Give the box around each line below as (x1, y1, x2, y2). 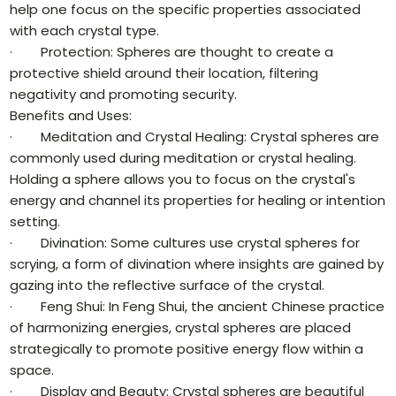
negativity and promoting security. (10, 85, 238, 104)
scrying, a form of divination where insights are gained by (10, 255, 385, 274)
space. (10, 361, 55, 380)
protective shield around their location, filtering (10, 64, 319, 83)
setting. (10, 212, 61, 232)
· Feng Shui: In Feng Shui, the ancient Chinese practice (10, 297, 385, 316)
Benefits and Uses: (10, 106, 133, 126)
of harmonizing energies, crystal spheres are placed (10, 318, 352, 338)
